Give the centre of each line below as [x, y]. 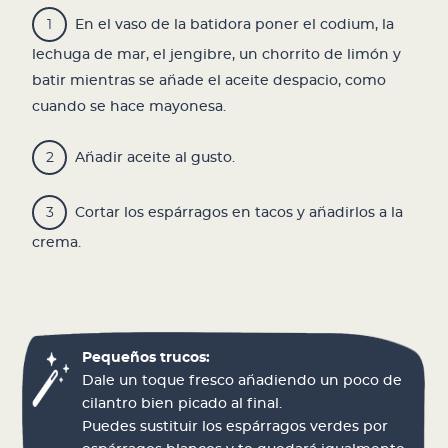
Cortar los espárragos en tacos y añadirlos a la [239, 212]
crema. [57, 242]
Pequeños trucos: [146, 357]
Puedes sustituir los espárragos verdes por [235, 426]
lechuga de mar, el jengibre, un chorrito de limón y [217, 54]
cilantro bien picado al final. [182, 403]
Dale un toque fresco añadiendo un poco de [242, 380]
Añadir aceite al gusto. [155, 157]
